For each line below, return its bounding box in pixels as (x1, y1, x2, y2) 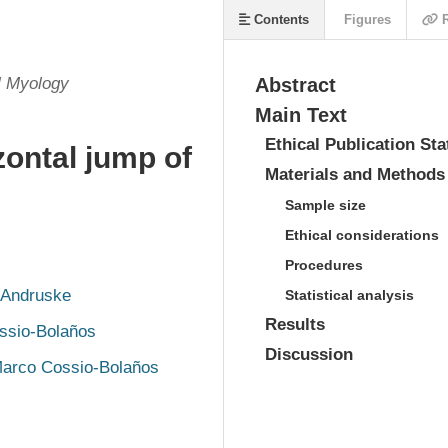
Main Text (255, 104, 347, 126)
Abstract (255, 74, 336, 96)
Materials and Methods (265, 165, 445, 184)
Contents (250, 12, 309, 27)
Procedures (285, 257, 363, 273)
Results (265, 315, 325, 334)
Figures (340, 12, 391, 27)
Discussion (265, 345, 353, 364)
